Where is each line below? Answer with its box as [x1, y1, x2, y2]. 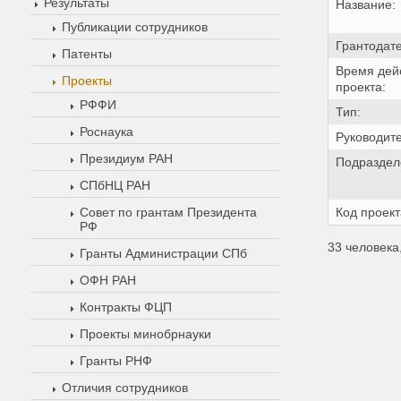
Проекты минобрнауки [79, 326, 211, 341]
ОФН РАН [79, 272, 136, 287]
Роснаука [79, 124, 133, 139]
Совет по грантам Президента [79, 204, 257, 219]
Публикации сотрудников [61, 19, 208, 34]
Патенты [61, 46, 112, 61]
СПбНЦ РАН [79, 177, 150, 192]
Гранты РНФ [79, 353, 152, 368]
